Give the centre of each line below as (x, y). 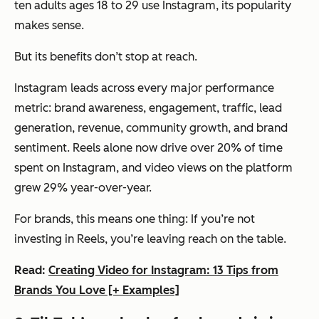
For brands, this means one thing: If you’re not (135, 219)
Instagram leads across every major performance (144, 88)
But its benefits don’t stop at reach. (106, 56)
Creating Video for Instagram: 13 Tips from (163, 270)
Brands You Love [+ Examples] (97, 290)
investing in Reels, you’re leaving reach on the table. (150, 239)
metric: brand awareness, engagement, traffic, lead (148, 108)
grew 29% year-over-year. (83, 187)
